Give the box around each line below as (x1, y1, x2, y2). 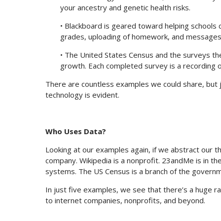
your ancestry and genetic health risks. (60, 2, 190, 13)
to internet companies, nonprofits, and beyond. (45, 195, 205, 206)
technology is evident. (45, 90, 119, 100)
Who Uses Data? (45, 126, 106, 137)
